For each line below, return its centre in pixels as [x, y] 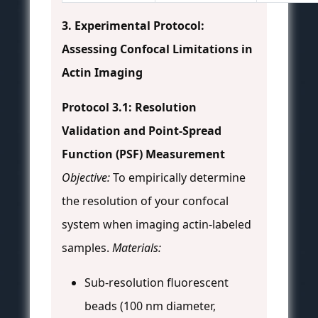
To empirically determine [178, 178]
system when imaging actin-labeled [157, 225]
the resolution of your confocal [145, 201]
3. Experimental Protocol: [133, 26]
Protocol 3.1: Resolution [129, 108]
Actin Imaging [102, 73]
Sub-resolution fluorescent [157, 283]
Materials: [137, 248]
